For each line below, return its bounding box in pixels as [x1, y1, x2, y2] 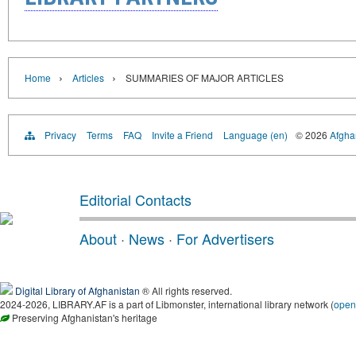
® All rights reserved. [140, 283, 232, 297]
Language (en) [223, 127, 288, 141]
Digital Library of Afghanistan [15, 283, 140, 297]
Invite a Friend [152, 127, 213, 141]
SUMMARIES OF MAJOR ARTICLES [126, 70, 284, 84]
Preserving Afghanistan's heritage [10, 310, 157, 324]
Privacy [44, 127, 76, 141]
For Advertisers [176, 227, 274, 249]
